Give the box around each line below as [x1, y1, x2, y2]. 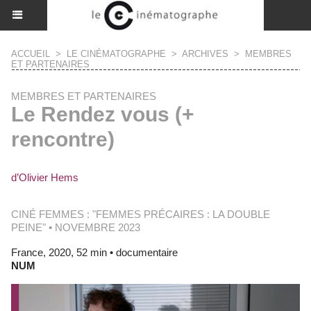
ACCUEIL [11, 49, 50, 59]
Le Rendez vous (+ [11, 103, 194, 126]
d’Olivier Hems [11, 171, 78, 183]
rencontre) [11, 128, 115, 151]
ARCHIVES [182, 49, 228, 59]
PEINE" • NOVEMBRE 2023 [11, 221, 140, 233]
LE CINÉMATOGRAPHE [67, 49, 166, 59]
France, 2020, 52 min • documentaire [17, 246, 178, 258]
